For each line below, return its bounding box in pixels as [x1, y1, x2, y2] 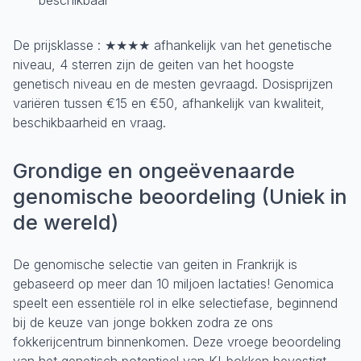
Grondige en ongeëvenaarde [13, 158, 295, 183]
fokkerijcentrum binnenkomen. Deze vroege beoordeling [13, 333, 341, 350]
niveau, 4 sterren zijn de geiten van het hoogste [13, 56, 294, 73]
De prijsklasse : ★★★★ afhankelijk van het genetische [13, 36, 332, 53]
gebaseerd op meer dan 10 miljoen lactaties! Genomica [13, 275, 334, 292]
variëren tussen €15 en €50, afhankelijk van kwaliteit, [13, 94, 325, 111]
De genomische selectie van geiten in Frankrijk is [13, 255, 297, 272]
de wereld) [13, 210, 118, 234]
